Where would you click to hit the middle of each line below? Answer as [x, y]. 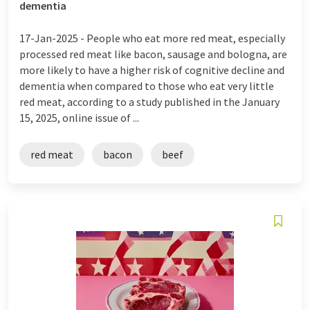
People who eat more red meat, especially [186, 38]
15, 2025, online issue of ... [79, 117]
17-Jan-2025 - [53, 38]
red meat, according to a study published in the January [149, 101]
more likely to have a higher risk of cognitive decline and [152, 70]
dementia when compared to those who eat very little [147, 85]
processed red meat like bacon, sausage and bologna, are [153, 54]
